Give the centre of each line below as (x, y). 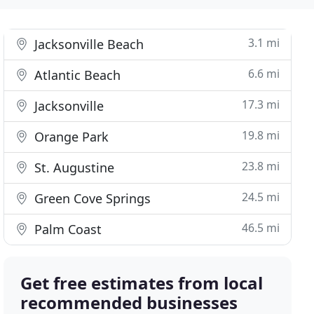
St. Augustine (73, 168)
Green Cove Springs (91, 198)
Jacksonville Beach (88, 44)
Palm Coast (67, 229)
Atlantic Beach (76, 75)
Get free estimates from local (142, 283)
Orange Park (70, 137)
